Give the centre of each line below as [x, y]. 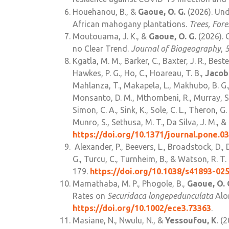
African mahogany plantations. [131, 24]
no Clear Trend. [102, 49]
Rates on [90, 196]
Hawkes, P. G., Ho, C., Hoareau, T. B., [139, 73]
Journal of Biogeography [176, 49]
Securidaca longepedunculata [160, 196]
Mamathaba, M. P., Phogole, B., [130, 184]
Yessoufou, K [191, 221]
